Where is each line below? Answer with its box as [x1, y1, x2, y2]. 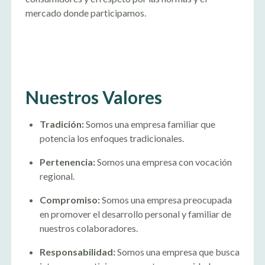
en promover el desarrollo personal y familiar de [39, 208, 231, 219]
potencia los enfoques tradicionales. [39, 132, 184, 144]
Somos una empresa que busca [115, 246, 240, 257]
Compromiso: [39, 194, 100, 205]
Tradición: [39, 118, 84, 130]
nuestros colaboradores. [39, 222, 138, 234]
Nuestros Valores [25, 86, 162, 108]
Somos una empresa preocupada [99, 194, 232, 205]
